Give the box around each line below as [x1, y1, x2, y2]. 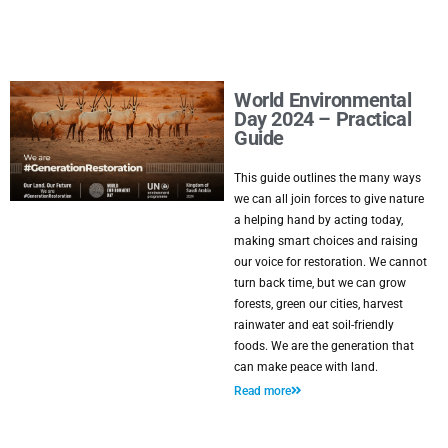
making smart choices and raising [234, 234, 418, 248]
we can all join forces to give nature [234, 192, 424, 206]
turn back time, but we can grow [234, 276, 406, 290]
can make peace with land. [234, 360, 378, 374]
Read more [234, 384, 291, 398]
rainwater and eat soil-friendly [234, 318, 394, 332]
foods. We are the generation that [234, 339, 414, 353]
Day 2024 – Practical [234, 108, 412, 131]
